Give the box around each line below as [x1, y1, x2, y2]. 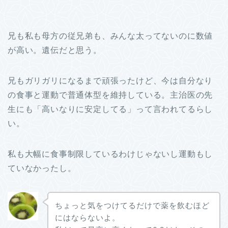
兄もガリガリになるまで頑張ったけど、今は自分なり [8, 76, 213, 85]
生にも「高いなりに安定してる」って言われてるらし [8, 105, 213, 114]
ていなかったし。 [8, 164, 76, 173]
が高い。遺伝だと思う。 [8, 46, 102, 55]
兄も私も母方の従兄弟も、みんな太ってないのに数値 [8, 32, 213, 41]
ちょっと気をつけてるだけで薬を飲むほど [54, 201, 210, 210]
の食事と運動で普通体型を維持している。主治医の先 [8, 91, 213, 100]
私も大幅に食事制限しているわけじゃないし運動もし [8, 150, 213, 159]
